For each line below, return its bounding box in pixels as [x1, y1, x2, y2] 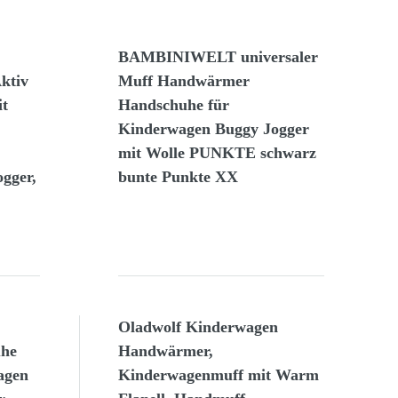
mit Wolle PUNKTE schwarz [118, 144, 317, 163]
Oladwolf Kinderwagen [118, 318, 279, 337]
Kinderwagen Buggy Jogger [118, 120, 310, 139]
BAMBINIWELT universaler [118, 48, 319, 67]
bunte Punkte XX [118, 168, 239, 187]
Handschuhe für [118, 96, 230, 115]
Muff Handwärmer [118, 72, 251, 91]
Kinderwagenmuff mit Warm [118, 366, 320, 385]
